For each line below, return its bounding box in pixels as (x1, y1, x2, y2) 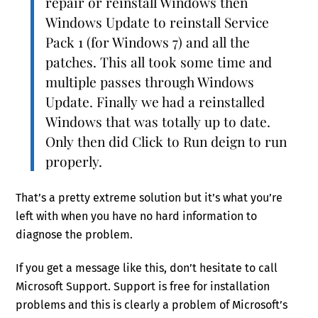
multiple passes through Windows (45, 72, 254, 92)
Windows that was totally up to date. (45, 112, 270, 131)
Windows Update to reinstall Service (45, 13, 269, 32)
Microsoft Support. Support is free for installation (16, 280, 270, 294)
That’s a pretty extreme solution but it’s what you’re (16, 191, 283, 205)
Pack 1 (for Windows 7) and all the (45, 33, 250, 52)
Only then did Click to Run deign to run (45, 132, 287, 151)
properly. (45, 152, 102, 171)
